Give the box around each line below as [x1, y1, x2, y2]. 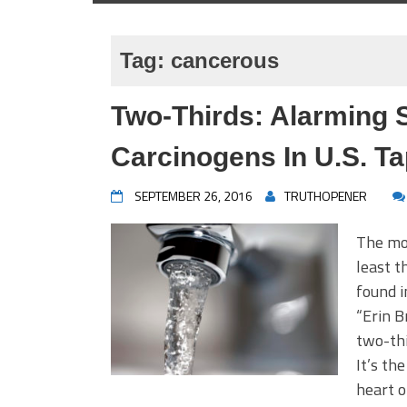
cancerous [171, 48, 279, 73]
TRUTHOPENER [284, 186, 367, 205]
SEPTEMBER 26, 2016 [134, 186, 253, 205]
